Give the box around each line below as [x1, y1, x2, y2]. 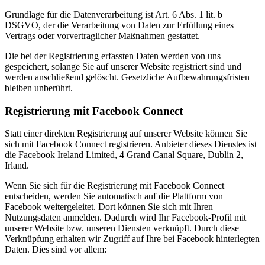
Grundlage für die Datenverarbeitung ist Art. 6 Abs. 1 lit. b [5, 9, 222, 20]
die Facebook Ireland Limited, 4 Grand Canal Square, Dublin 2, [5, 150, 243, 160]
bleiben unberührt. [5, 82, 73, 93]
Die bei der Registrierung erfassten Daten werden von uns [5, 50, 221, 61]
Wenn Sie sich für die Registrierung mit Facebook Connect [5, 180, 224, 191]
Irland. [5, 160, 29, 171]
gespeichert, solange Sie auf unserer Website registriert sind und [5, 61, 241, 72]
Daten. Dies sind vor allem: [5, 244, 106, 255]
